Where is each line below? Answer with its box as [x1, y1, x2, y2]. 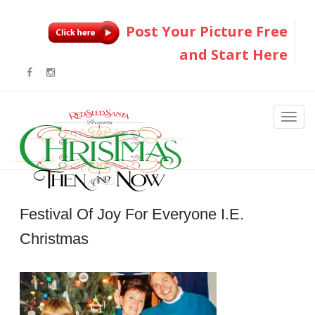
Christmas [20, 229, 89, 247]
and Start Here [179, 44, 288, 64]
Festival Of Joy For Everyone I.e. [20, 205, 245, 223]
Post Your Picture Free [122, 21, 288, 41]
